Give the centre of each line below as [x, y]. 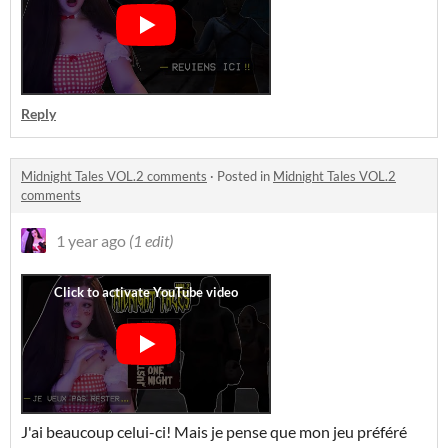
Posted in [245, 176]
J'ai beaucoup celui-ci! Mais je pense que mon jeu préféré [214, 431]
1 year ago [91, 240]
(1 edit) [151, 240]
